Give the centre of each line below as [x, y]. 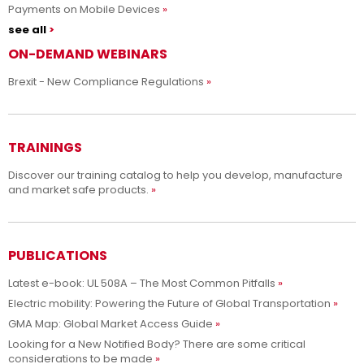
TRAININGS [45, 147]
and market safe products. [78, 189]
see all [27, 29]
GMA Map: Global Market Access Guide [110, 323]
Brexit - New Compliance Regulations [106, 81]
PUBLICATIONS [58, 255]
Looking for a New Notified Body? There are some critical [157, 344]
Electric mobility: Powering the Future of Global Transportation [169, 303]
